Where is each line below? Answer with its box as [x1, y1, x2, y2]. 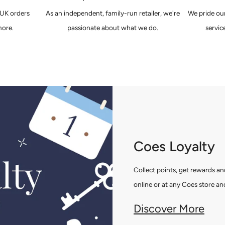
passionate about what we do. [67, 23, 158, 32]
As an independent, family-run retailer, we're [45, 9, 180, 17]
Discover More [134, 201, 204, 215]
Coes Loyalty [134, 138, 215, 155]
